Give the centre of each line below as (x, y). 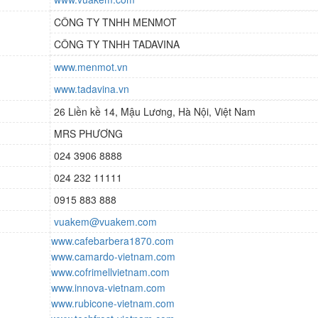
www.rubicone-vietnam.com (113, 303)
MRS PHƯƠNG (88, 133)
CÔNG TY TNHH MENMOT (115, 22)
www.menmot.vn (91, 66)
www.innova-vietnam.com (108, 287)
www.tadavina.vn (92, 88)
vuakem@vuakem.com (105, 221)
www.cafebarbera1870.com (113, 240)
